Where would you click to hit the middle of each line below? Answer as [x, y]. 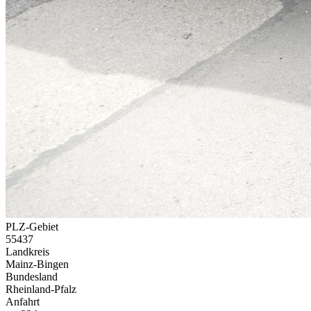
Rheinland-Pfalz [41, 289]
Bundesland [32, 276]
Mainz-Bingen [37, 264]
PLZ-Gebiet [32, 226]
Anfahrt [23, 301]
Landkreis [27, 251]
